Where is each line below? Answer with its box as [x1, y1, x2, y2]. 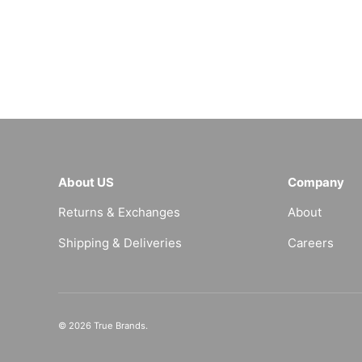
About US [58, 175, 114, 191]
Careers [287, 235, 334, 251]
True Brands [94, 320, 145, 332]
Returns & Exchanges [58, 204, 180, 221]
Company [287, 175, 344, 191]
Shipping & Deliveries [58, 235, 182, 251]
